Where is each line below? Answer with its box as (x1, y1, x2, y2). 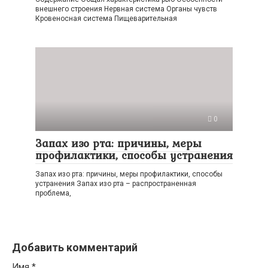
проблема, (35, 189, 71, 197)
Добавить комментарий (12, 241, 138, 254)
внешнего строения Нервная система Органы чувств (35, 5, 217, 13)
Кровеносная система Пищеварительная (35, 14, 177, 23)
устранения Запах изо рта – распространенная (35, 179, 196, 188)
